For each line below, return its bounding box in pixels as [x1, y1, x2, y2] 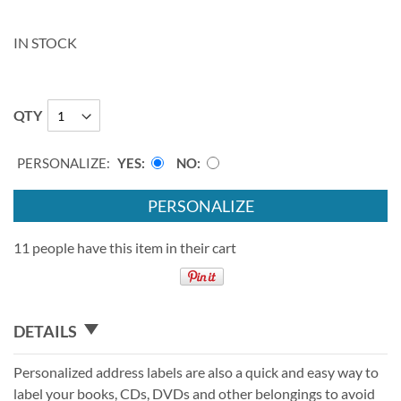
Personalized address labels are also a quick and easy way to [13, 363, 379, 380]
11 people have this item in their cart [13, 239, 236, 257]
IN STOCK [13, 34, 77, 52]
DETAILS [13, 320, 77, 341]
